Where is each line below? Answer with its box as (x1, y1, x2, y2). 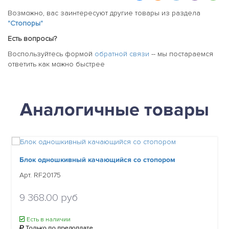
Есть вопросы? (8, 34, 57, 43)
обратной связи (95, 50, 149, 59)
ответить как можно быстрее (8, 60, 105, 69)
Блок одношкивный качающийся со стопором (19, 155, 175, 165)
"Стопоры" (8, 19, 43, 28)
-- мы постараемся (149, 50, 213, 59)
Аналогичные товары (20, 99, 209, 122)
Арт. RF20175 (19, 171, 61, 180)
